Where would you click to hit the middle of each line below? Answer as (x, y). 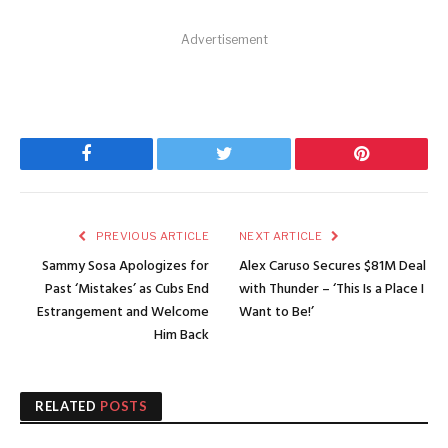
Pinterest (391, 168)
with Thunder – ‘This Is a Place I (331, 290)
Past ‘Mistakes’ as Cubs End (127, 290)
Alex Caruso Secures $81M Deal (332, 267)
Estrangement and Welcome (123, 313)
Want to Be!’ (276, 313)
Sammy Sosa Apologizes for (125, 267)
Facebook (120, 168)
